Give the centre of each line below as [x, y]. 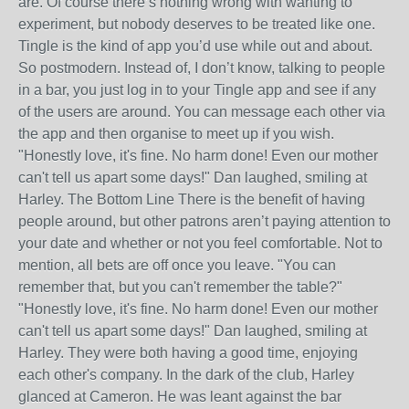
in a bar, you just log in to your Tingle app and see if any [197, 89]
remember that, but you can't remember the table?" [180, 287]
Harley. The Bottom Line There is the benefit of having [192, 199]
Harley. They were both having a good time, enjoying [188, 352]
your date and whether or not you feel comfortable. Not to [200, 243]
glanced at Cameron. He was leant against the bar [180, 396]
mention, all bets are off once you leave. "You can [177, 265]
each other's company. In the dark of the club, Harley [186, 374]
